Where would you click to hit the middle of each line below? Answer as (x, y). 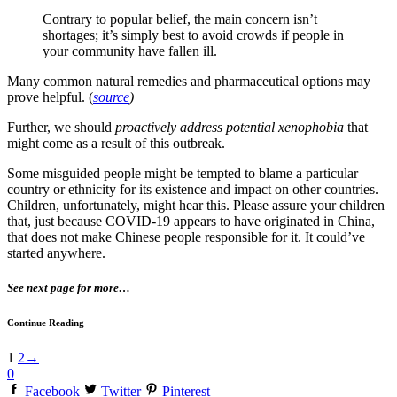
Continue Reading (46, 323)
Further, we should (61, 127)
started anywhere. (58, 253)
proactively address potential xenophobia (231, 127)
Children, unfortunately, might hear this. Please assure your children (196, 205)
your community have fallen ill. (130, 51)
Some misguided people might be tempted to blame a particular (183, 173)
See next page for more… (69, 288)
